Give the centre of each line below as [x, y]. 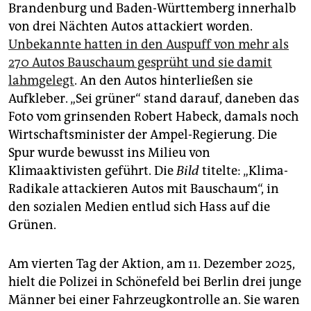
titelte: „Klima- [244, 171]
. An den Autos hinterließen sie [163, 81]
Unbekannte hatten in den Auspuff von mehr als [149, 45]
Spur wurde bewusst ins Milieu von [109, 153]
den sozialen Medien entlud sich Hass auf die [139, 207]
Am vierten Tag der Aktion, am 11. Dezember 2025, [152, 264]
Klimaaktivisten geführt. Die [92, 171]
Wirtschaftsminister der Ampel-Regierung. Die [143, 135]
